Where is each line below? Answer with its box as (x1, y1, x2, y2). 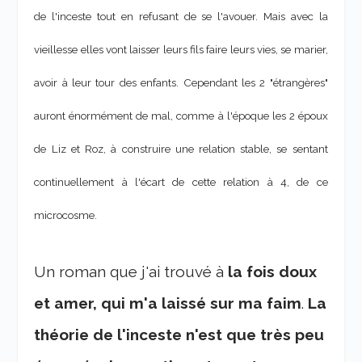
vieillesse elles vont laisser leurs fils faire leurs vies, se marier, (34, 43, 328, 57)
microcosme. (34, 208, 100, 222)
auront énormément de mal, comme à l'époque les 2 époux (34, 109, 328, 123)
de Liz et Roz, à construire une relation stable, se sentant (34, 142, 328, 156)
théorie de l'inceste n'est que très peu (34, 325, 325, 343)
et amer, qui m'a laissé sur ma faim (34, 293, 302, 312)
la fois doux (228, 262, 318, 280)
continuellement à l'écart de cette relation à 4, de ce (34, 175, 328, 189)
